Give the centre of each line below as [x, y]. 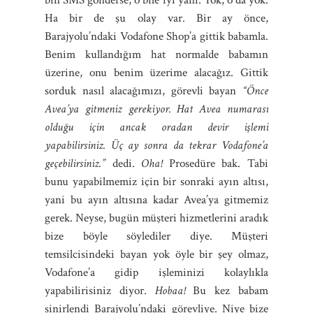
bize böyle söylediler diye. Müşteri [156, 236]
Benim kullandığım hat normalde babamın [156, 54]
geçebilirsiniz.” [75, 163]
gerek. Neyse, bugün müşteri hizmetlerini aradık [156, 218]
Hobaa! [170, 290]
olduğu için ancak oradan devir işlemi [156, 127]
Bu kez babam [227, 290]
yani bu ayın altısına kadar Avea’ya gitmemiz [156, 199]
